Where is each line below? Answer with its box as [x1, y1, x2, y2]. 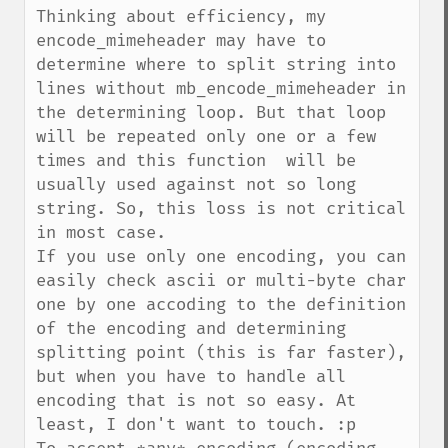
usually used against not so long [36, 174, 356, 195]
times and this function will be [36, 150, 356, 171]
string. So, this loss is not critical [36, 198, 406, 219]
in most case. [36, 222, 166, 243]
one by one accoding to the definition [36, 294, 406, 315]
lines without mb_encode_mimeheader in [36, 78, 406, 99]
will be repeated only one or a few [36, 126, 376, 147]
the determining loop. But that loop [36, 102, 386, 123]
